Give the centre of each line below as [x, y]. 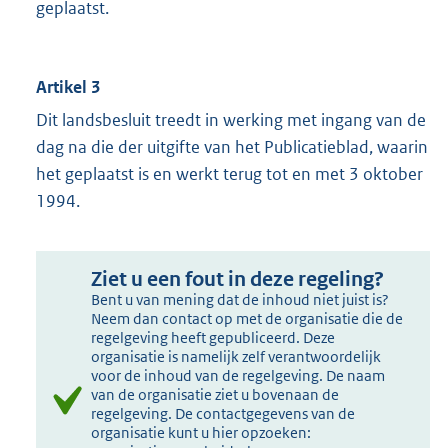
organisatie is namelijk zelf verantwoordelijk [236, 357]
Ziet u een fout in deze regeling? [238, 280]
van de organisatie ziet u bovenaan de [215, 395]
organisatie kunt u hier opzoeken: [201, 433]
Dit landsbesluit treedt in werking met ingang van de [231, 120]
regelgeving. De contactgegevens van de [223, 414]
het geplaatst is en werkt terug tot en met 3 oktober [229, 174]
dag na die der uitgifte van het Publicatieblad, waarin [232, 147]
